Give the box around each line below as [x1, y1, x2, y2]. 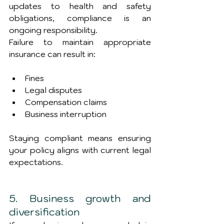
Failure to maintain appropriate [9, 37, 151, 47]
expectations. [9, 157, 63, 167]
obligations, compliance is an [9, 13, 151, 23]
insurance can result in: [9, 49, 95, 59]
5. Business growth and [9, 192, 151, 205]
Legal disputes [25, 85, 82, 95]
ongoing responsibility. [9, 25, 97, 35]
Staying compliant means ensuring [9, 133, 151, 143]
